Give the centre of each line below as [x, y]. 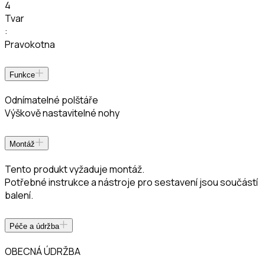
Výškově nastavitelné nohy [62, 113]
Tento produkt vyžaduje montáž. [75, 169]
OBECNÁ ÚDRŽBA [43, 251]
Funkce [22, 75]
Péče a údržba [34, 227]
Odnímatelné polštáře [51, 100]
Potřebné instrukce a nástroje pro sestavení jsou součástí [131, 182]
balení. [19, 195]
